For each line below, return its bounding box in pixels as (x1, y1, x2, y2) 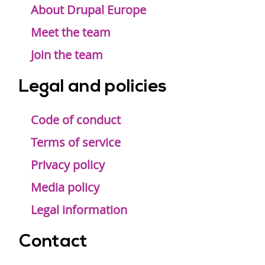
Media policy (31, 179, 99, 196)
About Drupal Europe (31, 2, 146, 18)
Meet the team (31, 24, 111, 41)
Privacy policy (31, 157, 105, 173)
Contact (19, 233, 88, 252)
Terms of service (31, 134, 121, 151)
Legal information (31, 202, 127, 218)
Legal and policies (19, 78, 167, 97)
